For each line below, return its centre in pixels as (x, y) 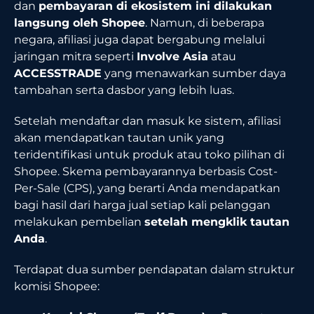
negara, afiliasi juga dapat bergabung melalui (139, 39)
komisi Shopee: (57, 286)
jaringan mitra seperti (75, 56)
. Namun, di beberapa (205, 22)
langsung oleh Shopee (80, 22)
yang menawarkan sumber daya (194, 73)
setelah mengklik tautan (217, 221)
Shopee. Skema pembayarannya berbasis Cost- (146, 171)
